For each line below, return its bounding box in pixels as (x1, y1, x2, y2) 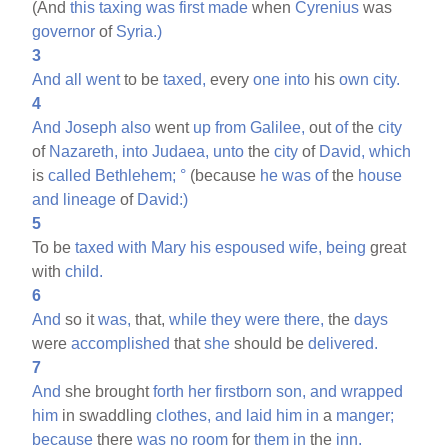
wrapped (341, 382, 404, 400)
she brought (61, 382, 154, 400)
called (48, 166, 92, 184)
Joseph (65, 118, 118, 136)
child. (65, 262, 104, 280)
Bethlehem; (95, 166, 177, 184)
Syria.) (116, 22, 163, 40)
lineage (63, 190, 117, 208)
